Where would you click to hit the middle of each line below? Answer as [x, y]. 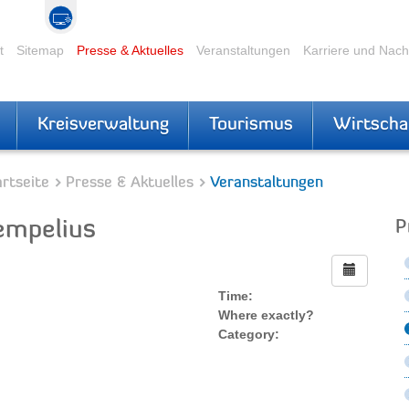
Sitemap [40, 50]
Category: [248, 334]
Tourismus [251, 125]
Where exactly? [266, 315]
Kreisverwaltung [103, 125]
